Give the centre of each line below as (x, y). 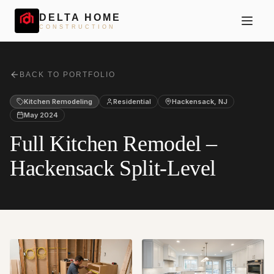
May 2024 (41, 115)
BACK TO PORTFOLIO (68, 75)
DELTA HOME (80, 17)
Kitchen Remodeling (58, 102)
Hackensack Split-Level (113, 168)
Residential (132, 102)
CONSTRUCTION (77, 27)
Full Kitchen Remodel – (114, 144)
